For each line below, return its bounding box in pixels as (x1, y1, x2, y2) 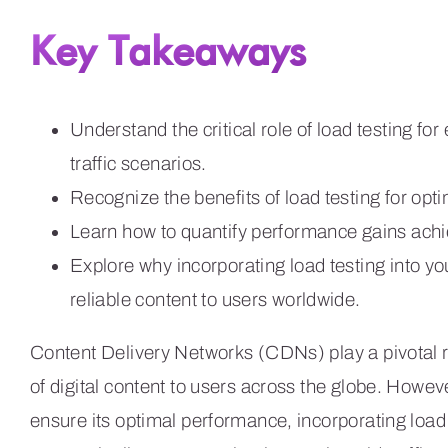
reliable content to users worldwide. (69, 288, 361, 310)
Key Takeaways (29, 25, 306, 74)
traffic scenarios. (69, 152, 207, 174)
